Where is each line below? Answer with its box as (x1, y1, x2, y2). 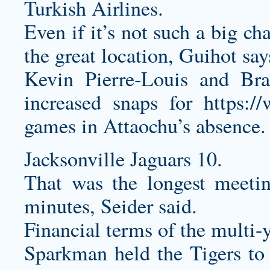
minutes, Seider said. (24, 192, 197, 219)
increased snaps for (24, 88, 204, 116)
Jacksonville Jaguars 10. (24, 145, 222, 172)
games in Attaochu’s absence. (24, 111, 266, 139)
